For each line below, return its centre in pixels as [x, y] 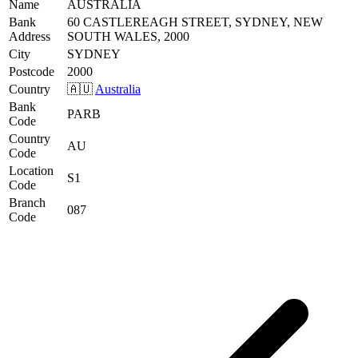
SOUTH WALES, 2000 [128, 36]
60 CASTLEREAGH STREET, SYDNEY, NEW [195, 22]
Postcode [32, 71]
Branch [27, 202]
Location [31, 170]
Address [30, 36]
